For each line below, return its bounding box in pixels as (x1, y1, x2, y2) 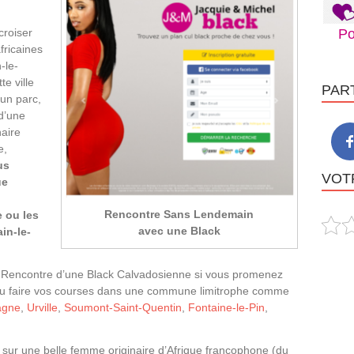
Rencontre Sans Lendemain (104, 207, 254, 220)
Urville (27, 300, 58, 314)
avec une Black (137, 224, 220, 237)
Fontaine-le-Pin (188, 300, 265, 314)
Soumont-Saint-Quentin (64, 300, 182, 314)
